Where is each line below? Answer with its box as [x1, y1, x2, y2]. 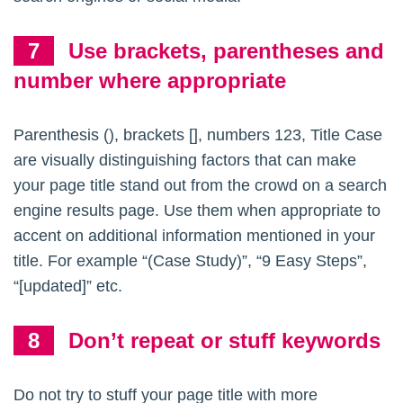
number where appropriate [13, 68, 286, 94]
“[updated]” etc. [13, 277, 122, 296]
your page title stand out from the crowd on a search [13, 176, 387, 195]
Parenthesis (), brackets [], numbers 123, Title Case [13, 126, 382, 145]
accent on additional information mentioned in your [13, 227, 375, 246]
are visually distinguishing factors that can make [13, 151, 356, 170]
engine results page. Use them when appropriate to [13, 201, 381, 220]
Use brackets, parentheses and [68, 39, 384, 64]
